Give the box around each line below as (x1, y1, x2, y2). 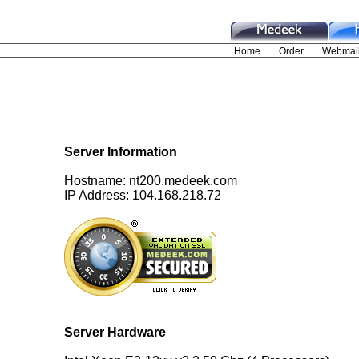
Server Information (64, 144, 177, 159)
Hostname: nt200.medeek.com (64, 173, 237, 188)
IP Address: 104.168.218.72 (64, 188, 221, 202)
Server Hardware (64, 325, 166, 339)
